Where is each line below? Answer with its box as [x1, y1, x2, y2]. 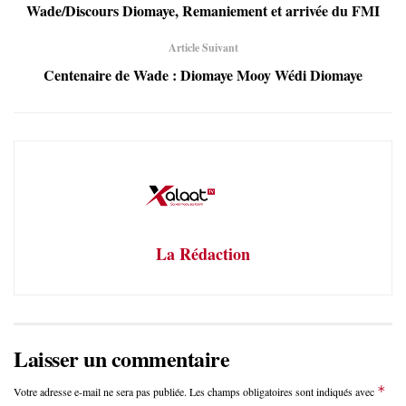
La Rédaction [156, 241, 250, 266]
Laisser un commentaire [14, 342, 230, 374]
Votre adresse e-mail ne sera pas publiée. [14, 383, 187, 399]
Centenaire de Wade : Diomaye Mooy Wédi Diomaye [43, 63, 362, 85]
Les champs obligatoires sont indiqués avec [189, 383, 377, 399]
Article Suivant [168, 39, 238, 55]
